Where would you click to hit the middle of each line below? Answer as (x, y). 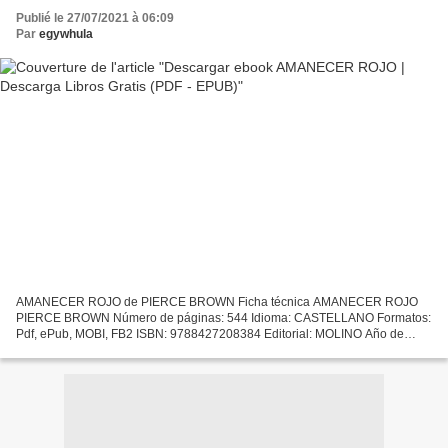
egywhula (66, 34)
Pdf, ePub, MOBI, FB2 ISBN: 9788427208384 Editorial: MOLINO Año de (210, 333)
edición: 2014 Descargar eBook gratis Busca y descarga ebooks (190, 349)
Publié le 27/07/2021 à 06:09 (95, 18)
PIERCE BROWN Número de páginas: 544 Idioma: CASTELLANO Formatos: (223, 317)
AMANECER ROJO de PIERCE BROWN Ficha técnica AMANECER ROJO (217, 301)
